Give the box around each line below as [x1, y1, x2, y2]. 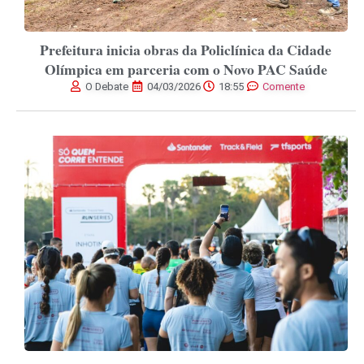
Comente [262, 80, 305, 93]
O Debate [85, 80, 129, 93]
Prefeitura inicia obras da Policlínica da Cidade [40, 38, 332, 60]
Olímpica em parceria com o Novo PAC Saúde [44, 58, 327, 80]
